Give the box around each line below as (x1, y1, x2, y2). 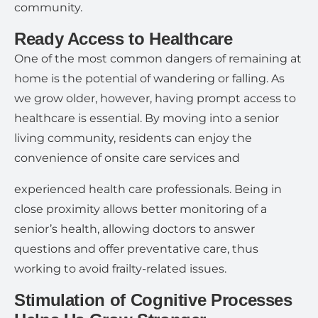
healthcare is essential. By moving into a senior (14, 111, 279, 125)
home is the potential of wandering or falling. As (14, 72, 285, 85)
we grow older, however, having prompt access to (14, 92, 296, 105)
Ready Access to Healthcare (14, 29, 233, 48)
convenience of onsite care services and (14, 151, 240, 165)
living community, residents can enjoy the (14, 131, 252, 145)
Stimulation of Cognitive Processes (14, 290, 292, 309)
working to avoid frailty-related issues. (14, 262, 226, 275)
